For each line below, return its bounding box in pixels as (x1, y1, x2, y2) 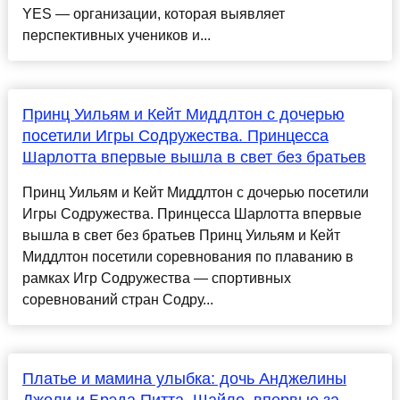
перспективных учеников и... (21, 28, 211, 44)
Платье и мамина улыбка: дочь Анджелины (21, 370, 346, 388)
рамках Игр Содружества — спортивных (21, 271, 291, 287)
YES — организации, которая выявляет (21, 6, 285, 22)
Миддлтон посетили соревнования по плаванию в (21, 249, 354, 265)
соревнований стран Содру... (21, 292, 213, 308)
